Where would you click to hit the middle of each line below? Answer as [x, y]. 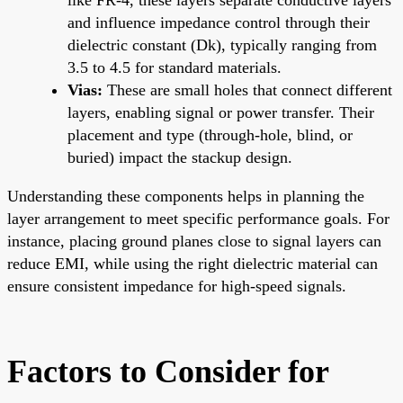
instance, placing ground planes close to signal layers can [194, 241]
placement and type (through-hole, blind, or [210, 134]
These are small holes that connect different [247, 90]
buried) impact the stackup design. [180, 157]
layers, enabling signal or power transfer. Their [221, 112]
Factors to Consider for [168, 371]
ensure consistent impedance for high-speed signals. [177, 286]
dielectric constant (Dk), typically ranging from [222, 45]
